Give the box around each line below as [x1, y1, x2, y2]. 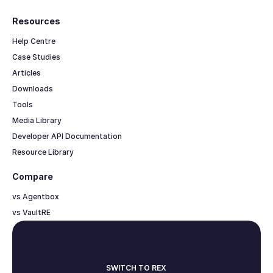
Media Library [12, 115, 62, 125]
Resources [12, 15, 60, 26]
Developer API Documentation [12, 131, 122, 141]
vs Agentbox [12, 191, 59, 201]
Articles [12, 68, 41, 77]
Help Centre [12, 36, 55, 46]
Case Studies [12, 52, 60, 62]
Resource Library [12, 147, 74, 157]
